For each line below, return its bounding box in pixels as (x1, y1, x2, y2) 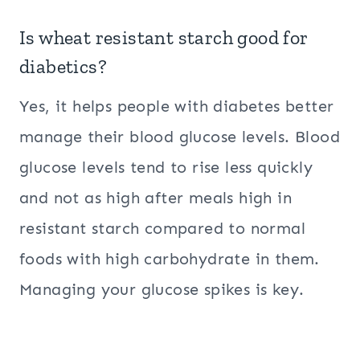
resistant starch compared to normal (19, 219, 305, 239)
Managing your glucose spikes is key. (19, 280, 305, 300)
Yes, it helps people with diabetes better (19, 96, 334, 117)
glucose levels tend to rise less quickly (19, 157, 313, 178)
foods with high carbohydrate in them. (19, 249, 320, 269)
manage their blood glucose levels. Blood (19, 127, 340, 147)
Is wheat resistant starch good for (19, 26, 309, 50)
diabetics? (19, 55, 108, 79)
